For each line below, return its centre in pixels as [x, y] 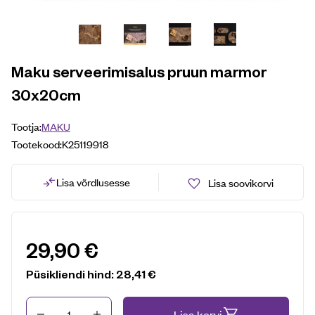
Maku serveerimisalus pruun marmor [139, 71]
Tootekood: [37, 143]
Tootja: [26, 126]
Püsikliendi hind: [71, 274]
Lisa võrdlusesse [93, 182]
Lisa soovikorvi [240, 182]
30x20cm [46, 94]
